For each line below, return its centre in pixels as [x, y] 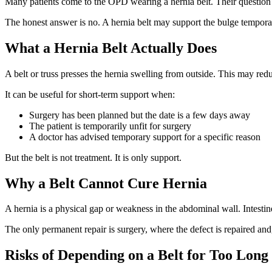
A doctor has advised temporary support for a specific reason [145, 137]
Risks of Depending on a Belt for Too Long [137, 255]
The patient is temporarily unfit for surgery [110, 126]
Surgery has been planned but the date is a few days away [140, 115]
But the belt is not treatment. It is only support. [93, 157]
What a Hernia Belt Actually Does [111, 48]
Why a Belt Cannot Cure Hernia [106, 183]
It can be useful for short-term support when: [90, 94]
